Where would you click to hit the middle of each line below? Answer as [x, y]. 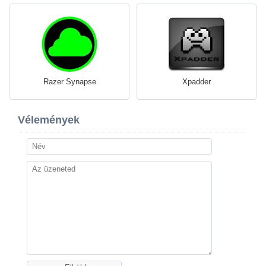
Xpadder [197, 81]
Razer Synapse [69, 81]
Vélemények [49, 120]
